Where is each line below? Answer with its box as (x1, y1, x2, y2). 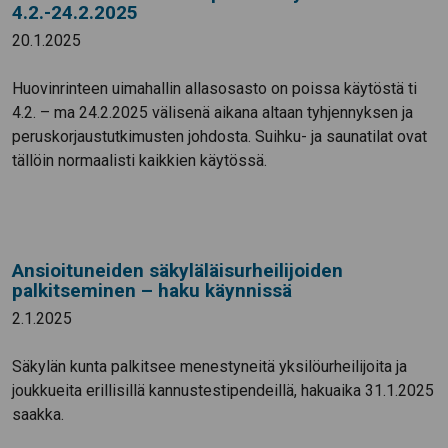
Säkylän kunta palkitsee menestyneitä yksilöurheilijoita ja (12, 357, 407, 377)
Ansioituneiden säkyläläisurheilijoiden (12, 259, 343, 283)
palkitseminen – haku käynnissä (12, 279, 292, 303)
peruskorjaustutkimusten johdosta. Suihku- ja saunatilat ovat (12, 127, 427, 147)
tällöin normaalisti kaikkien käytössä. (12, 151, 267, 171)
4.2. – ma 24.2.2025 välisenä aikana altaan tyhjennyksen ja (12, 103, 413, 123)
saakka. (12, 405, 64, 425)
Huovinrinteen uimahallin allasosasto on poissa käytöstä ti (12, 79, 417, 99)
